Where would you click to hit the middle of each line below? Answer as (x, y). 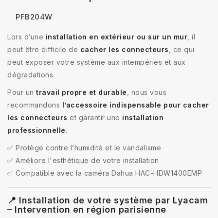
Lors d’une (27, 36)
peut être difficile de (44, 49)
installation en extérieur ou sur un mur (116, 36)
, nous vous (146, 92)
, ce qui (182, 49)
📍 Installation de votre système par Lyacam (108, 200)
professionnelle (36, 130)
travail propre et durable (82, 92)
